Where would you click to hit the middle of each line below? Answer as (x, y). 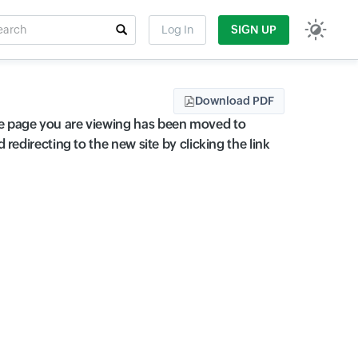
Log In (177, 29)
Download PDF (235, 101)
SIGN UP (254, 29)
